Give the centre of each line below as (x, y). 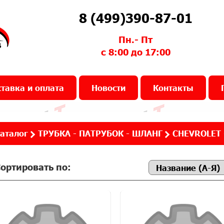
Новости (108, 88)
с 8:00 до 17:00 (135, 52)
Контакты (173, 88)
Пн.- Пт (136, 39)
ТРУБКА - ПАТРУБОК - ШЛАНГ (100, 133)
